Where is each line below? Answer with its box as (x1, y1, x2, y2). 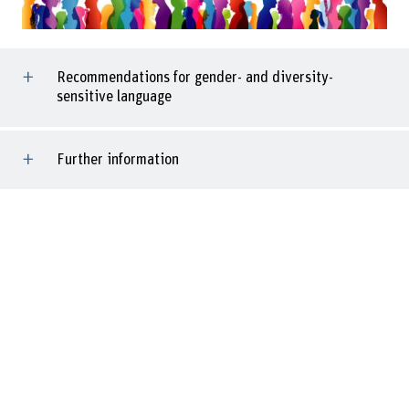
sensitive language (56, 89, 172, 105)
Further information (56, 152, 179, 167)
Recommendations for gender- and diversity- (56, 70, 333, 86)
